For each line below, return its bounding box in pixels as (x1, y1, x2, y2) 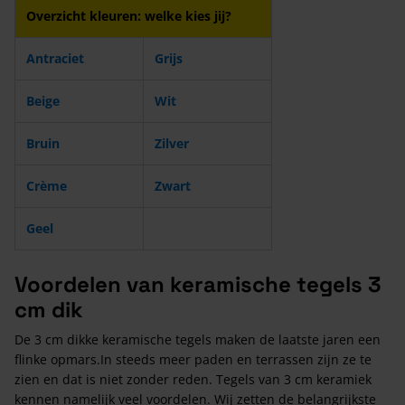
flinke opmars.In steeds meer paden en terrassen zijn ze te (14, 350, 372, 368)
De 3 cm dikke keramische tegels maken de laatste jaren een (14, 330, 381, 348)
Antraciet (26, 49, 84, 67)
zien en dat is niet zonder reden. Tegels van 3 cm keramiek (14, 370, 372, 388)
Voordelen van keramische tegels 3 (14, 269, 381, 298)
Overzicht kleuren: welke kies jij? (26, 6, 231, 24)
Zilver (155, 134, 189, 152)
